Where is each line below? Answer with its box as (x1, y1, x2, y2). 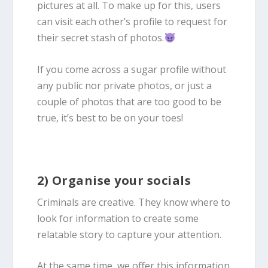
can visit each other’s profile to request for (37, 14, 228, 28)
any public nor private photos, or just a (37, 78, 212, 92)
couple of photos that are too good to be (37, 95, 222, 108)
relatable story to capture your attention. (37, 227, 224, 241)
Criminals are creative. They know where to (37, 195, 231, 209)
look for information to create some (37, 211, 199, 225)
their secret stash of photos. (37, 31, 165, 44)
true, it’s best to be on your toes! (37, 111, 184, 124)
